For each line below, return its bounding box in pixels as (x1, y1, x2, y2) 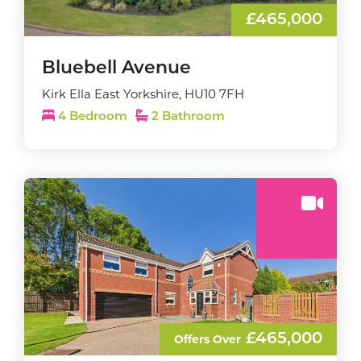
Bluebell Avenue (42, 60, 191, 78)
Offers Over (173, 332, 241, 346)
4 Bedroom (55, 111, 131, 123)
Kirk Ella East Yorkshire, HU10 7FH (42, 86, 244, 102)
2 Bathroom (148, 111, 225, 123)
